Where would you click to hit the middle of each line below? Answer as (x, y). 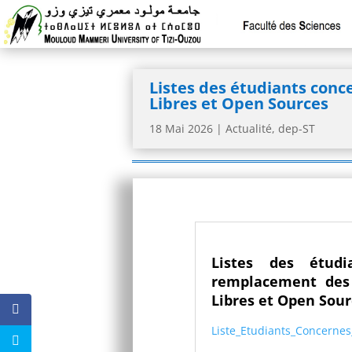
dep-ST (297, 129)
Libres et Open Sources (239, 104)
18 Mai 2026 (181, 129)
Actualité (249, 129)
